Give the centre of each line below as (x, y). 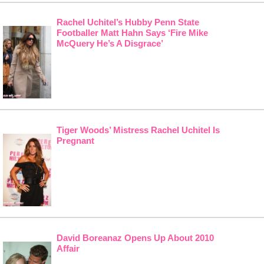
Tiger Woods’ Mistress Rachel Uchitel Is (138, 130)
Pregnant (75, 141)
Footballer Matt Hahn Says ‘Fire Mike (132, 33)
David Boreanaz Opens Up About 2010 (135, 237)
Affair (68, 248)
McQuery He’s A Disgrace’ (110, 44)
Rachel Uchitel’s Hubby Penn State (128, 22)
